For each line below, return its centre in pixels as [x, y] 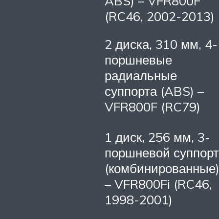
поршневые [138, 60]
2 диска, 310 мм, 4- [161, 44]
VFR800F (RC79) [153, 107]
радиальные [141, 76]
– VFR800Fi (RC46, [158, 184]
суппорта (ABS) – [154, 91]
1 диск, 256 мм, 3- [157, 137]
